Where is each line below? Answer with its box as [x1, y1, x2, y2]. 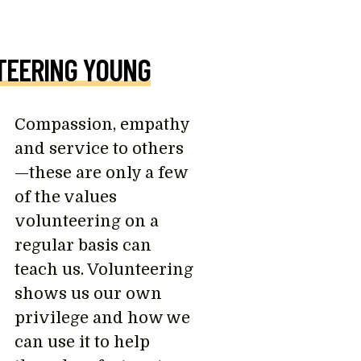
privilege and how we [14, 309, 190, 327]
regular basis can [14, 236, 151, 255]
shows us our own [14, 284, 162, 303]
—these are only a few [14, 164, 188, 182]
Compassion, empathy [14, 115, 189, 134]
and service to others [14, 139, 184, 158]
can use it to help [14, 333, 150, 351]
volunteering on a [14, 212, 159, 230]
